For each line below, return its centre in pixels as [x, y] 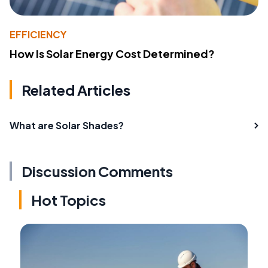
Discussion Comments [97, 171]
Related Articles [76, 89]
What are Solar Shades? [67, 125]
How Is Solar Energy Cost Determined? [112, 53]
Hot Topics [68, 200]
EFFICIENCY [38, 34]
